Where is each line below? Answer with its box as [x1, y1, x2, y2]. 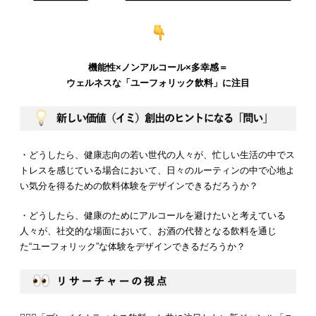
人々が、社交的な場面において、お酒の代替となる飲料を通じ [20, 225, 276, 236]
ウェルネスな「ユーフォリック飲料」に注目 [66, 78, 250, 89]
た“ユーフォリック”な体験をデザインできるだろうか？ [20, 241, 245, 252]
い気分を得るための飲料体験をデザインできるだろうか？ [20, 180, 258, 191]
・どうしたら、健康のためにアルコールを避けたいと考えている [20, 209, 286, 221]
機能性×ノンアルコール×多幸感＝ [88, 62, 228, 73]
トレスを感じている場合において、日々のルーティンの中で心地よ [20, 164, 295, 176]
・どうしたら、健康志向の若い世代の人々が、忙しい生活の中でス [20, 149, 295, 160]
